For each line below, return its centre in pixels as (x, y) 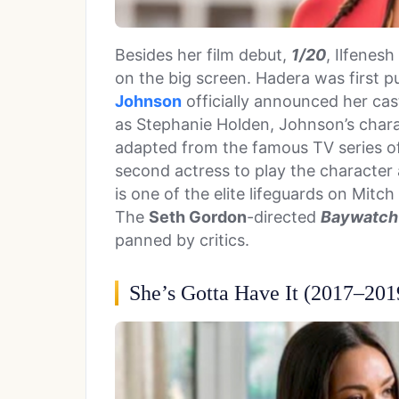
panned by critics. (184, 240)
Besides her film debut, (203, 54)
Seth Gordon (198, 216)
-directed (284, 216)
